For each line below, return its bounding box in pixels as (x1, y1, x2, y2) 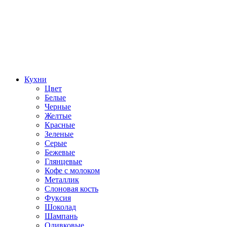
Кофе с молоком (45, 166, 100, 175)
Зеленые (45, 129, 73, 138)
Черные (45, 102, 71, 111)
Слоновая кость (45, 184, 98, 193)
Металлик (45, 175, 79, 184)
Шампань (45, 211, 78, 220)
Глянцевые (45, 157, 82, 166)
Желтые (45, 111, 71, 120)
